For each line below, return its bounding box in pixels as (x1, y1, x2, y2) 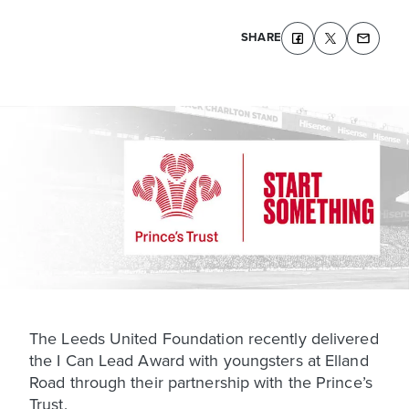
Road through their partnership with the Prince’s (29, 370, 372, 393)
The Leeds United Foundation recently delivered (29, 326, 379, 350)
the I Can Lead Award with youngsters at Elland (29, 348, 369, 372)
